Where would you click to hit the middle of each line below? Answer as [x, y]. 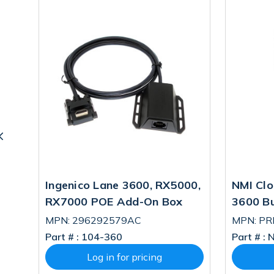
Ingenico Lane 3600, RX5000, [123, 185]
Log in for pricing [124, 257]
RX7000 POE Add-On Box [114, 202]
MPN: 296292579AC [93, 220]
